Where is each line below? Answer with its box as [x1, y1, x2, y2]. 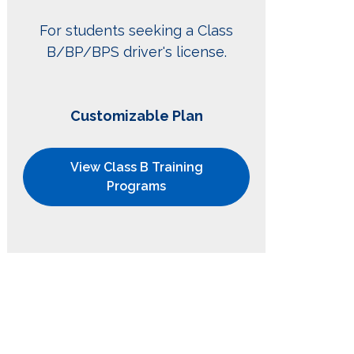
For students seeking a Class [40, 22, 234, 40]
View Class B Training [70, 160, 203, 175]
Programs [107, 179, 167, 194]
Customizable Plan [70, 107, 203, 125]
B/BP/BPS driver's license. [46, 43, 227, 61]
